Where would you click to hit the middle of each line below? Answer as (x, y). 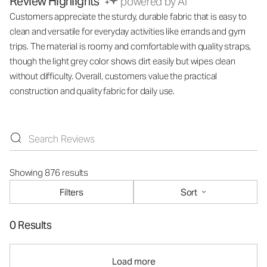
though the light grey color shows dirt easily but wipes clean (122, 61)
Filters (72, 192)
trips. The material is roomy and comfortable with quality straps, (131, 46)
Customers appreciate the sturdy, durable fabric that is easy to (128, 17)
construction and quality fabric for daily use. (92, 91)
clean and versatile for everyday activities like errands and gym (128, 32)
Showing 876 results (49, 173)
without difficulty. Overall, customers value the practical (114, 76)
